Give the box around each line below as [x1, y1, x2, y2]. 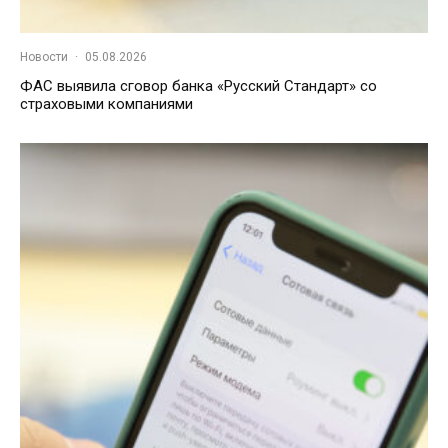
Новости [20, 50, 68, 65]
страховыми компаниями [20, 95, 193, 114]
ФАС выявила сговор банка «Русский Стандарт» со [20, 77, 377, 96]
